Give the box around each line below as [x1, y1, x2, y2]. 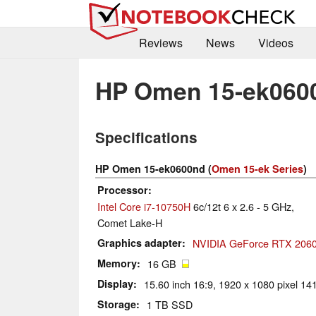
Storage [97, 297, 136, 312]
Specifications [95, 127, 197, 148]
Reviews [138, 35, 183, 51]
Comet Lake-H [97, 215, 162, 231]
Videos [257, 35, 293, 51]
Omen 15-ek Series [212, 162, 303, 176]
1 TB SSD [147, 297, 193, 312]
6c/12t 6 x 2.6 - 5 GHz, [190, 199, 294, 214]
